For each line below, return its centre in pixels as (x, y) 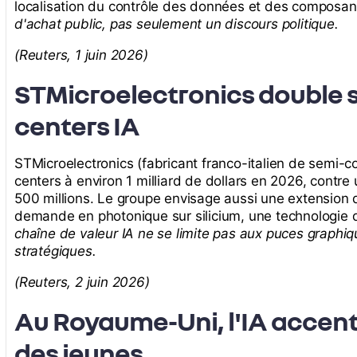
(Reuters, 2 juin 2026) (82, 282)
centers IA (77, 126)
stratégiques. (55, 251)
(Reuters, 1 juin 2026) (81, 55)
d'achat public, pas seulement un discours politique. (177, 24)
